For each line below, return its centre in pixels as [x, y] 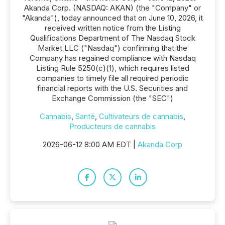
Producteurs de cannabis [113, 126]
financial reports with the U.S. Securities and [113, 88]
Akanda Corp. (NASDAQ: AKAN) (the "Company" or [113, 8]
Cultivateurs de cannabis [141, 116]
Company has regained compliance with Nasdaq [113, 58]
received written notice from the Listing [113, 28]
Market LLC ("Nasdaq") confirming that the [113, 48]
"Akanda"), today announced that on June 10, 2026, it [113, 18]
